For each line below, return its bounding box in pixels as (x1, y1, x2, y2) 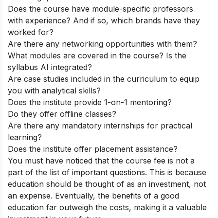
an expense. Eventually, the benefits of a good (8, 190, 179, 200)
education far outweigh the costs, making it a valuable (8, 202, 207, 212)
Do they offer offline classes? (8, 109, 116, 119)
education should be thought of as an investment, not (8, 179, 206, 189)
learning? (8, 132, 42, 142)
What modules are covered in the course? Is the (8, 50, 186, 60)
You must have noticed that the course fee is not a (8, 155, 195, 165)
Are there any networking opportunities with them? (8, 38, 197, 49)
